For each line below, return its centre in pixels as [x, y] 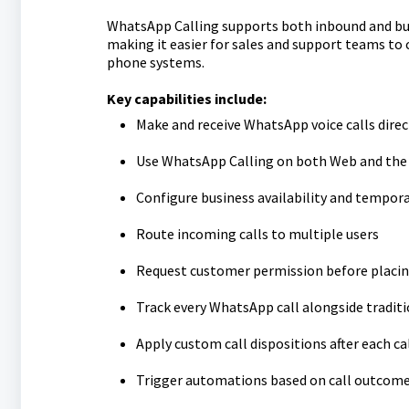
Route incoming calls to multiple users [257, 234]
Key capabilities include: [186, 99]
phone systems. [155, 62]
